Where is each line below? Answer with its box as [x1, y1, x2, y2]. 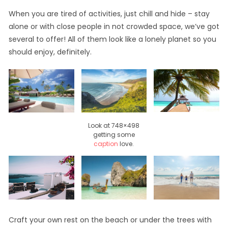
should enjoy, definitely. [8, 46, 92, 57]
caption [94, 139, 119, 149]
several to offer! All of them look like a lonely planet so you [8, 34, 216, 44]
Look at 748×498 [88, 121, 140, 130]
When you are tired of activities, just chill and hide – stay [8, 8, 210, 19]
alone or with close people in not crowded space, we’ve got [8, 21, 219, 32]
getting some [93, 130, 135, 139]
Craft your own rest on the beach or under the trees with [8, 215, 212, 225]
